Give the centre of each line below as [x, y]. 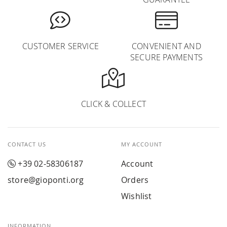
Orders [135, 180]
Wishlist [137, 196]
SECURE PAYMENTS [166, 57]
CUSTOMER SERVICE [61, 46]
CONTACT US [27, 144]
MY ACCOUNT [142, 144]
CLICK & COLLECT [113, 104]
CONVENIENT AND [166, 46]
